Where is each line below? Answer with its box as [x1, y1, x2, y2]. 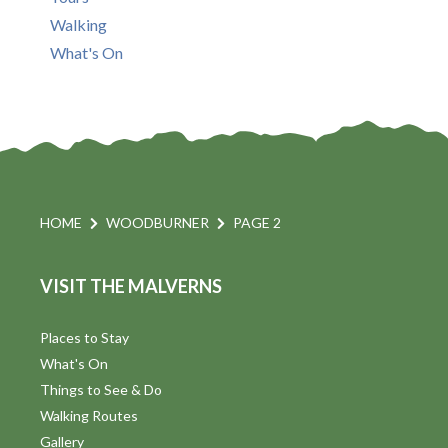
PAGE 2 [233, 213, 281, 231]
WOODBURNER [106, 213, 209, 231]
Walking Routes [40, 406, 138, 424]
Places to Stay [40, 328, 129, 346]
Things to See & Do [40, 380, 162, 398]
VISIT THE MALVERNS [40, 274, 222, 297]
